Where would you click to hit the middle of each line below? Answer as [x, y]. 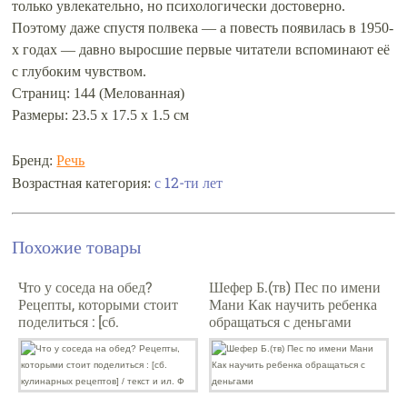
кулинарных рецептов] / [93, 339]
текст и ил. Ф [59, 356]
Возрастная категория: [84, 184]
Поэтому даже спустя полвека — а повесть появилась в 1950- [203, 28]
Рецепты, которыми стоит [98, 304]
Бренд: [35, 161]
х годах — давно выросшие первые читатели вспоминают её [201, 50]
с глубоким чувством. [79, 72]
